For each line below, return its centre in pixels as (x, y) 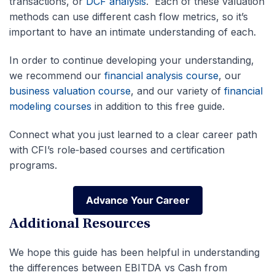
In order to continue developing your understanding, (132, 60)
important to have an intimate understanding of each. (133, 32)
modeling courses (50, 107)
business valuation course (70, 91)
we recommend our (57, 76)
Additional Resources (80, 225)
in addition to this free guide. (158, 107)
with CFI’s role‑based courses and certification (117, 150)
